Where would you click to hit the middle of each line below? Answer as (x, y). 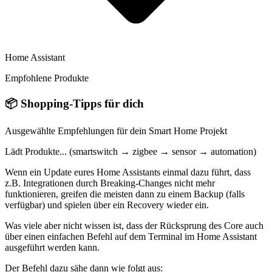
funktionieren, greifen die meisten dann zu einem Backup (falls (125, 194)
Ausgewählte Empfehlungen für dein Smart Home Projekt (116, 131)
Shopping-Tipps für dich (82, 103)
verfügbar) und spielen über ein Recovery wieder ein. (107, 205)
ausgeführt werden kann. (52, 248)
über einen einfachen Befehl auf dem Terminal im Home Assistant (131, 237)
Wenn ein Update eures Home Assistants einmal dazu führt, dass (128, 172)
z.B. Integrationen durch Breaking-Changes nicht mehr (110, 183)
